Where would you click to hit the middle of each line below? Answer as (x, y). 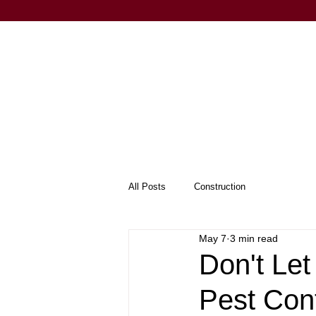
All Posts (147, 187)
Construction (220, 187)
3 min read (254, 238)
